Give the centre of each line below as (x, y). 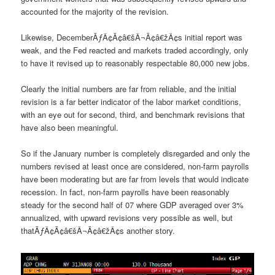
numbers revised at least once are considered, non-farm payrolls (135, 166)
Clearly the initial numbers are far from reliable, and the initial (129, 88)
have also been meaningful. (70, 127)
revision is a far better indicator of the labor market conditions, (131, 101)
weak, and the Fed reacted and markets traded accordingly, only (135, 50)
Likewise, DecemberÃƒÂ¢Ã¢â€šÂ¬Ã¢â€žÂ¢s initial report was (132, 37)
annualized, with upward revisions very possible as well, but (127, 218)
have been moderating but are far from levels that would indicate (135, 179)
